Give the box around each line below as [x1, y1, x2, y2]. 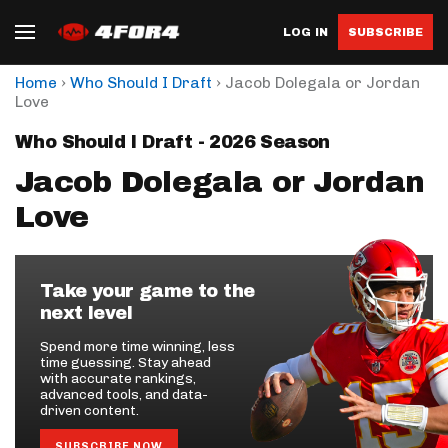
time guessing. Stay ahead [40, 354, 211, 371]
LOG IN [283, 25, 328, 38]
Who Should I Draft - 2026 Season [15, 132, 330, 152]
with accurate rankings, [40, 370, 196, 387]
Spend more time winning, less [40, 338, 235, 355]
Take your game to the [40, 281, 255, 301]
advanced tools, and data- [40, 386, 208, 403]
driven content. [40, 402, 139, 419]
